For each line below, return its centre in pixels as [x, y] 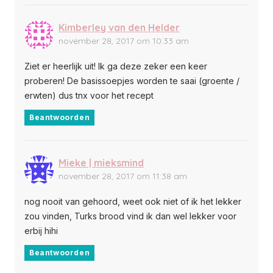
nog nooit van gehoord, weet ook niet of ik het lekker [133, 201]
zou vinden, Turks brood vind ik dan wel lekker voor [130, 216]
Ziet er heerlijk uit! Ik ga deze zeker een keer [116, 66]
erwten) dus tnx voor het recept [89, 95]
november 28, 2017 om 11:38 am [123, 176]
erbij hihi [41, 230]
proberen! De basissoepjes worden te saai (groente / [132, 80]
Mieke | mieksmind [101, 162]
